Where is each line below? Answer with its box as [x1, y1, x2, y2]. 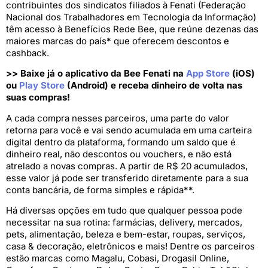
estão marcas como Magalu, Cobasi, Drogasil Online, [6, 252, 229, 264]
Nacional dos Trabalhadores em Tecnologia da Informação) [6, 11, 256, 23]
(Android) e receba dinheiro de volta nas [65, 80, 242, 92]
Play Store [19, 80, 65, 92]
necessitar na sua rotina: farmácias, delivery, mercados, [6, 217, 242, 229]
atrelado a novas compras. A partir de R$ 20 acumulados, [6, 160, 248, 172]
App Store [186, 68, 230, 80]
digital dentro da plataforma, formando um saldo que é [6, 136, 236, 148]
